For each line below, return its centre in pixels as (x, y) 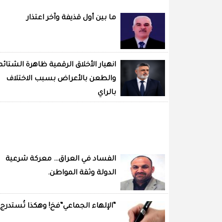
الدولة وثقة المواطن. (82, 174)
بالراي (107, 93)
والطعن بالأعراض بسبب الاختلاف (61, 80)
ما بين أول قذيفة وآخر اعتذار (71, 19)
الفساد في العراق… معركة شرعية (61, 160)
